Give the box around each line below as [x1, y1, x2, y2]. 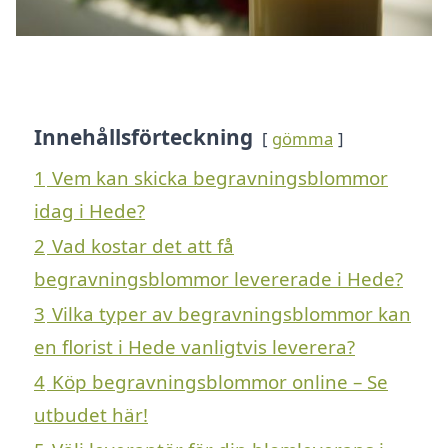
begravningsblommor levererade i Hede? [34, 265, 403, 291]
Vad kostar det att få [52, 232, 234, 258]
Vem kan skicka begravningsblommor [52, 164, 388, 190]
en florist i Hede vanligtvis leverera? [34, 333, 355, 359]
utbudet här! [34, 401, 148, 427]
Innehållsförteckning [34, 122, 253, 151]
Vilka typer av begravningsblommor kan [52, 300, 411, 326]
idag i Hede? [34, 197, 145, 223]
